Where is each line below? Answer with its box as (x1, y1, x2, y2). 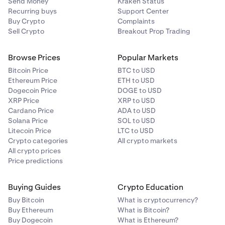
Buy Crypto (8, 17, 45, 26)
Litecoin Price (8, 126, 51, 135)
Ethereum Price (8, 76, 57, 85)
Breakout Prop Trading (118, 27, 190, 36)
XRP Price (8, 96, 39, 105)
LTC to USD (118, 126, 154, 135)
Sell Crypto (8, 27, 44, 36)
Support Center (118, 7, 169, 16)
